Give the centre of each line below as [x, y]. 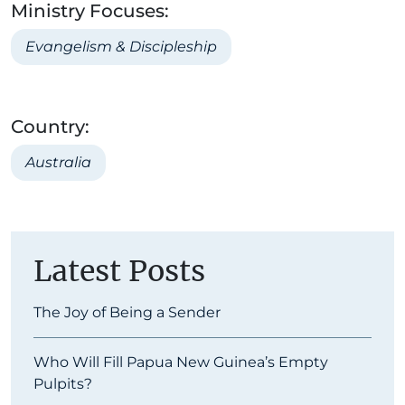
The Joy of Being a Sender [127, 312]
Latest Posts [119, 271]
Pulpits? [63, 383]
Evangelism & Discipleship [121, 46]
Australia [58, 162]
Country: [50, 126]
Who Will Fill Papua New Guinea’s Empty [181, 362]
